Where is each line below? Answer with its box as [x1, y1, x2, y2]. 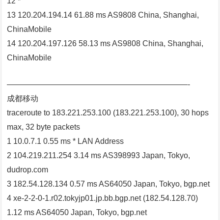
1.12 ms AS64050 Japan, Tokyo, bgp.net [7, 208, 147, 217]
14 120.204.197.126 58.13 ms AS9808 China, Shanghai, [7, 39, 204, 48]
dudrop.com [7, 165, 49, 174]
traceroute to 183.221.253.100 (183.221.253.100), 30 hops [7, 109, 209, 117]
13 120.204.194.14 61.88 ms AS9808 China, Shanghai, [7, 11, 199, 20]
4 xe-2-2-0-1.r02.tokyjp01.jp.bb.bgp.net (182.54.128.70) [7, 194, 198, 203]
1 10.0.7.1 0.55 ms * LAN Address [7, 137, 124, 146]
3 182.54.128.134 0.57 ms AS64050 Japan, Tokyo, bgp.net [7, 180, 210, 189]
